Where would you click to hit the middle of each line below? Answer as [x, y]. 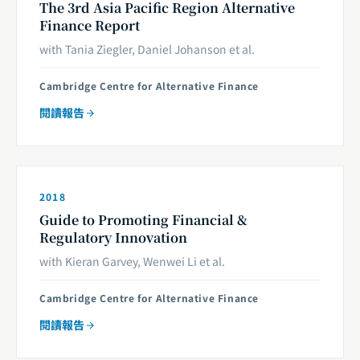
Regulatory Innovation [113, 237]
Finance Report [90, 25]
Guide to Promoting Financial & [143, 220]
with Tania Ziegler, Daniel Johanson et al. [147, 49]
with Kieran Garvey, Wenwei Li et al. [132, 261]
